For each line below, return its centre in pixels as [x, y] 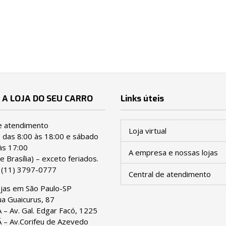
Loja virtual [148, 131]
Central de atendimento [170, 174]
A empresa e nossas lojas [173, 153]
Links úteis [142, 99]
